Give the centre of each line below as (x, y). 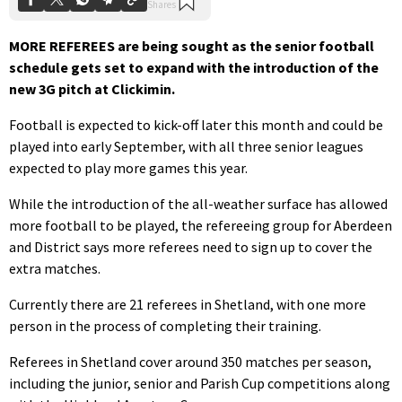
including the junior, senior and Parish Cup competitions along (200, 383)
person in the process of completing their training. (165, 325)
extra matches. (55, 268)
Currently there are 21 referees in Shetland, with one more (188, 304)
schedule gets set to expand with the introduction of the (194, 67)
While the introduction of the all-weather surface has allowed (198, 203)
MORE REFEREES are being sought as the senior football (192, 45)
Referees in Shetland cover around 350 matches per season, (190, 361)
